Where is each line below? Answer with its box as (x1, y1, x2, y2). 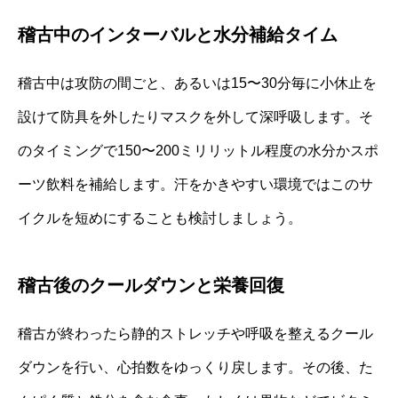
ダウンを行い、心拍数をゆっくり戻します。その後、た (18, 359, 373, 375)
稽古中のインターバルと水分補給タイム (18, 24, 338, 44)
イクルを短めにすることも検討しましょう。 (18, 210, 302, 226)
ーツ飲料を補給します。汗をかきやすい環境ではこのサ (18, 176, 373, 192)
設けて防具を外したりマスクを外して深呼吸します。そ (18, 108, 373, 124)
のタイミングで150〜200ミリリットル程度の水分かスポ (18, 142, 378, 158)
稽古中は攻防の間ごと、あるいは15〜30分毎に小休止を (18, 75, 377, 91)
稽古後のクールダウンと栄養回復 (18, 275, 284, 295)
